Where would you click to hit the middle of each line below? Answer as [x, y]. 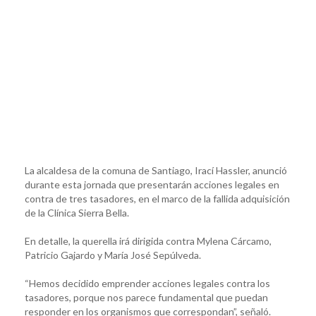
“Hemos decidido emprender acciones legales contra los [147, 283]
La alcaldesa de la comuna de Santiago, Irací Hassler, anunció [156, 170]
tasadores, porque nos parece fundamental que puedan [146, 297]
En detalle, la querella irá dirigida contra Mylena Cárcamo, [148, 241]
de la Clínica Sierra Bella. [77, 212]
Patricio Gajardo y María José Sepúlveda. [113, 255]
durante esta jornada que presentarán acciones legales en [152, 184]
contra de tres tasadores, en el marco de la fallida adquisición [157, 198]
